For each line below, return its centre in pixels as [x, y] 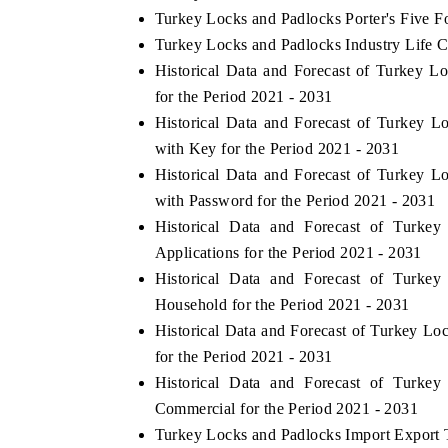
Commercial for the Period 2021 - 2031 [286, 408]
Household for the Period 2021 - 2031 [282, 304]
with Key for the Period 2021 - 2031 [277, 148]
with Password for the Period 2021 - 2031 [295, 200]
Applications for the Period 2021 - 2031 [288, 252]
